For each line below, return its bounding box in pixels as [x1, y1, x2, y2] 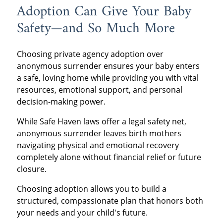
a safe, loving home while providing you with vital [16, 72, 199, 83]
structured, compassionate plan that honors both [16, 195, 203, 206]
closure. [16, 163, 47, 174]
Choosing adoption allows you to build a [16, 183, 166, 194]
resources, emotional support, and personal [16, 84, 182, 95]
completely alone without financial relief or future [16, 151, 201, 163]
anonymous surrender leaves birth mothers [16, 127, 181, 139]
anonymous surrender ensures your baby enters [16, 60, 200, 71]
